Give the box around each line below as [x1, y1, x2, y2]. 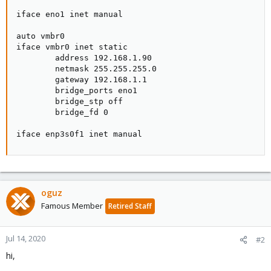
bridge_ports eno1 [16, 86, 137, 95]
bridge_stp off [16, 97, 123, 106]
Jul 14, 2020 [6, 233, 45, 244]
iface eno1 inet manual [16, 10, 123, 19]
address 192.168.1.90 [16, 53, 152, 62]
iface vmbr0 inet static [16, 42, 128, 51]
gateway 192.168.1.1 [16, 75, 147, 84]
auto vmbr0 [16, 31, 65, 41]
